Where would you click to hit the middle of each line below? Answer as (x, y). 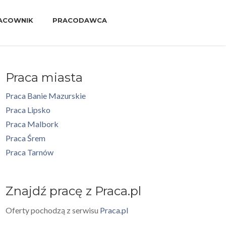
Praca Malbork (32, 124)
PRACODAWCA (80, 20)
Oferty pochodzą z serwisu (53, 210)
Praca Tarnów (30, 152)
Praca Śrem (25, 138)
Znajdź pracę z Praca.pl (73, 191)
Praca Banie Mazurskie (46, 96)
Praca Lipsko (28, 110)
